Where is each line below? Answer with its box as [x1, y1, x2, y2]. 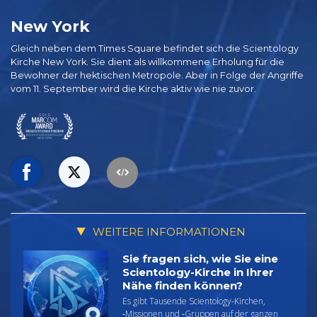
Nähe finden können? [122, 279, 243, 293]
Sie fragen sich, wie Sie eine [122, 252, 278, 266]
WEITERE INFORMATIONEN [89, 224, 246, 238]
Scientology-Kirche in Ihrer [122, 265, 274, 279]
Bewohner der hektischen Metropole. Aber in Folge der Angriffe [11, 69, 304, 81]
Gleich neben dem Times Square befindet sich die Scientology [11, 42, 299, 54]
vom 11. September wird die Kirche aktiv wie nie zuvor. [11, 83, 256, 94]
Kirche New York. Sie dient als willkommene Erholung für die [11, 56, 284, 67]
